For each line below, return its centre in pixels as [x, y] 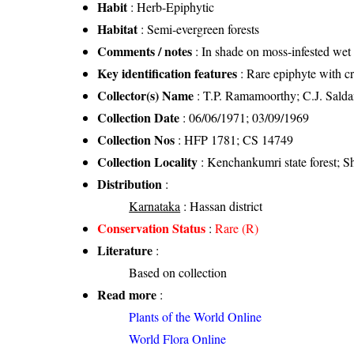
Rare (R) [237, 228]
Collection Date [139, 117]
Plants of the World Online [196, 316]
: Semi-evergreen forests [199, 28]
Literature [125, 250]
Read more [127, 294]
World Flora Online [178, 338]
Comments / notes [145, 51]
